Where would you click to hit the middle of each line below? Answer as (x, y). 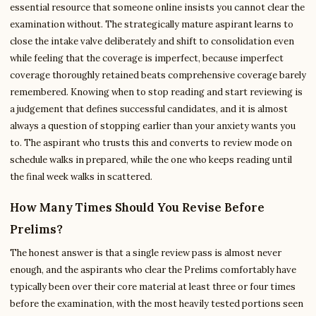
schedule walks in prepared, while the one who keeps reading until (151, 160)
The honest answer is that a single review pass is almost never (146, 253)
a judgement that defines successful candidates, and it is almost (149, 109)
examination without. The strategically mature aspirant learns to (152, 24)
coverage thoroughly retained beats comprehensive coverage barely (158, 75)
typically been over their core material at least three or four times (153, 287)
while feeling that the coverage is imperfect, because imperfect (147, 58)
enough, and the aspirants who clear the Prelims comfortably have (153, 270)
